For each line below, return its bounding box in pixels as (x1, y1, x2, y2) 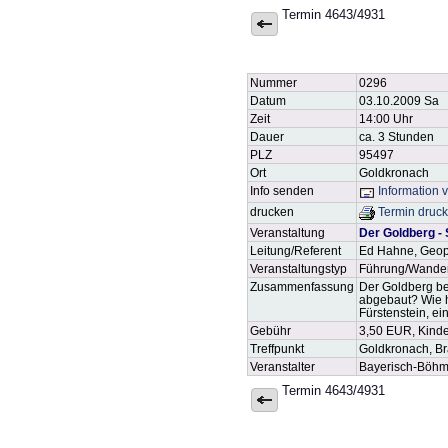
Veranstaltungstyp (250, 262, 347, 275)
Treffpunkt (250, 342, 304, 355)
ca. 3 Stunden (359, 130, 434, 143)
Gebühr (250, 324, 291, 337)
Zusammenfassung (250, 280, 354, 293)
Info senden (250, 184, 314, 197)
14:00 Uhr (359, 112, 413, 125)
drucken (250, 205, 294, 218)
